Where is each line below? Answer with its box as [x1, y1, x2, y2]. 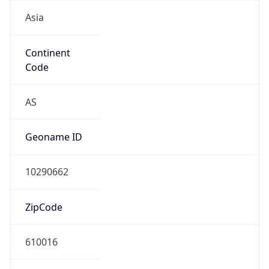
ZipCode [25, 200, 62, 214]
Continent [25, 46, 70, 59]
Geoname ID [25, 130, 82, 144]
